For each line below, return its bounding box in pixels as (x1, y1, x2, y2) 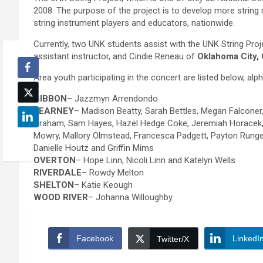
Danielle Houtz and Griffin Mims (33, 143, 154, 154)
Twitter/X (157, 234, 189, 244)
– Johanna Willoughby (88, 192, 173, 203)
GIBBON (33, 93, 67, 104)
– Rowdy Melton (82, 167, 144, 178)
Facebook (76, 234, 113, 244)
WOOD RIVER (33, 192, 88, 203)
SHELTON (33, 180, 74, 191)
